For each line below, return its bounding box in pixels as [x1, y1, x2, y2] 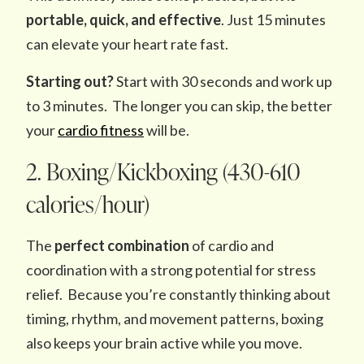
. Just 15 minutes [221, 11, 326, 28]
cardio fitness [58, 121, 144, 139]
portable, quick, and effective [26, 11, 221, 28]
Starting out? [26, 72, 116, 90]
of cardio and [189, 236, 274, 254]
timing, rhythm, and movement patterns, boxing [26, 310, 323, 327]
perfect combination [54, 236, 189, 254]
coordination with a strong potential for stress [26, 261, 316, 279]
